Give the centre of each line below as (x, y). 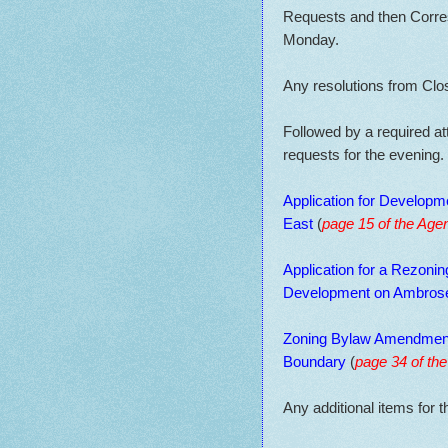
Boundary (314, 361)
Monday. (311, 39)
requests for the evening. (363, 154)
